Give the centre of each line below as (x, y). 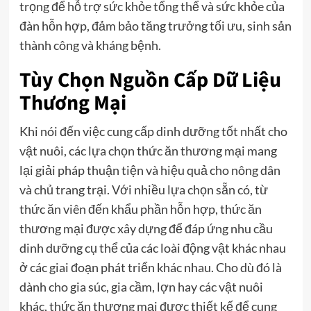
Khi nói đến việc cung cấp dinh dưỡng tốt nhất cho (153, 131)
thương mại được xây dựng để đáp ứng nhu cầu (146, 228)
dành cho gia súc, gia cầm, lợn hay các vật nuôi (141, 286)
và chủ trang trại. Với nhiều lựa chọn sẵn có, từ (143, 189)
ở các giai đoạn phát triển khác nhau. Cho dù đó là (150, 267)
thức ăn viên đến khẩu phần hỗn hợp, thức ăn (140, 209)
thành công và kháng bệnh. (90, 45)
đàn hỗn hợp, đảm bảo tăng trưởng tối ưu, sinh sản (155, 25)
